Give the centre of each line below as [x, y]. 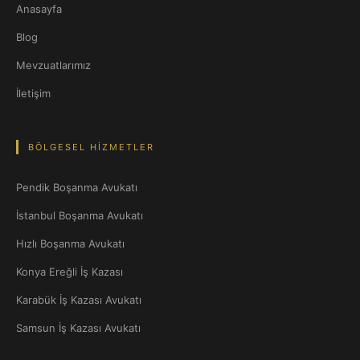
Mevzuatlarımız [53, 65]
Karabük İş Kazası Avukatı [79, 300]
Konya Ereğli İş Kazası [70, 272]
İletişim [33, 93]
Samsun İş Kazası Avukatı [78, 328]
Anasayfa [39, 9]
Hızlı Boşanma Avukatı [70, 243]
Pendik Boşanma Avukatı [77, 187]
